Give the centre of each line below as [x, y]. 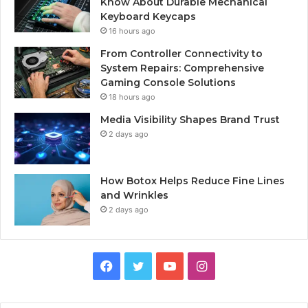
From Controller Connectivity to [181, 53]
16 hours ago [132, 31]
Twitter [164, 265]
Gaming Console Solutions [168, 82]
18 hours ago [132, 97]
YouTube [200, 265]
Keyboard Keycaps [148, 16]
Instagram [235, 265]
